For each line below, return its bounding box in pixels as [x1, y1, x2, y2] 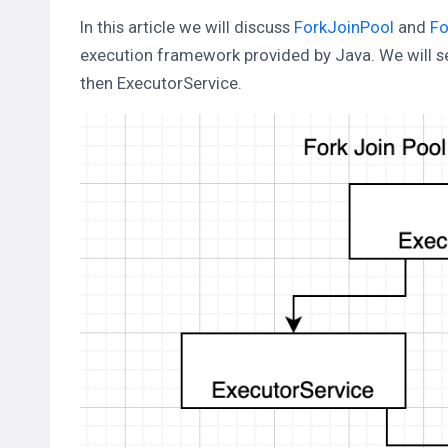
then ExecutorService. [80, 72, 242, 93]
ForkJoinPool [294, 16, 394, 37]
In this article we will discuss [80, 16, 294, 37]
